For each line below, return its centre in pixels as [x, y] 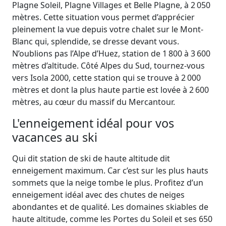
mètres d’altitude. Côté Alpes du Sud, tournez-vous [108, 66]
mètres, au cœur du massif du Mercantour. [94, 102]
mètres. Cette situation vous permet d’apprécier [103, 17]
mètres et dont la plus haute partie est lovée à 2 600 [110, 90]
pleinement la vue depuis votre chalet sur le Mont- [108, 30]
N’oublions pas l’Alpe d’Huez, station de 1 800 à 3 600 [111, 54]
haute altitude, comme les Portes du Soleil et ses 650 [112, 219]
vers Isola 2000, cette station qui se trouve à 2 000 [106, 78]
